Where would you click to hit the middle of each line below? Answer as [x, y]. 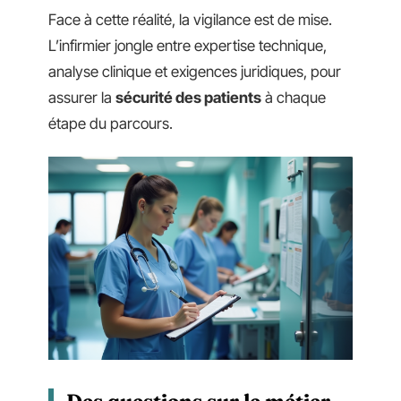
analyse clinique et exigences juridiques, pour [195, 71]
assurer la [82, 97]
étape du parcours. [111, 123]
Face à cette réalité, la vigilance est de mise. [190, 19]
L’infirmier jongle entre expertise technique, [188, 45]
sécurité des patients [188, 97]
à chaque [294, 97]
